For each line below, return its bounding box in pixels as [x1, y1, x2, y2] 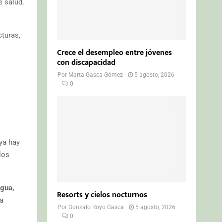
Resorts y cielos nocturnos [57, 188, 148, 202]
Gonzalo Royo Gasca [68, 203, 124, 211]
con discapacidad [57, 55, 116, 69]
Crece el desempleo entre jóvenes [57, 46, 172, 59]
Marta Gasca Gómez [68, 71, 123, 78]
